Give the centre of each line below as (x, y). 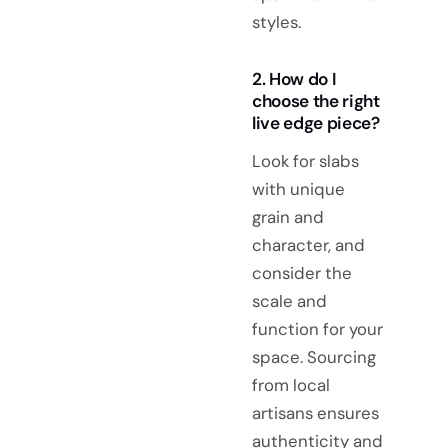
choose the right (316, 101)
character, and (308, 245)
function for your (317, 329)
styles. (276, 22)
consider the (302, 273)
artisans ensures (315, 413)
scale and (289, 301)
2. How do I (294, 79)
